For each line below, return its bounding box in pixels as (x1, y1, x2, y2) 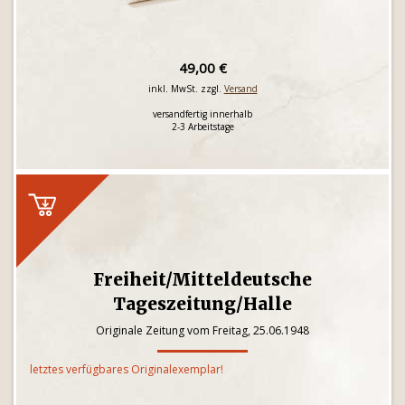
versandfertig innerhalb (153, 108, 252, 120)
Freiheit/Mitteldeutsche (93, 268, 312, 290)
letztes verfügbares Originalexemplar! (30, 362, 223, 377)
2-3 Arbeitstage (171, 120, 234, 133)
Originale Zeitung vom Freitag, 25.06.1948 (96, 323, 309, 338)
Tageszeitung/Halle (113, 293, 292, 315)
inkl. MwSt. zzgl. (147, 82, 224, 95)
